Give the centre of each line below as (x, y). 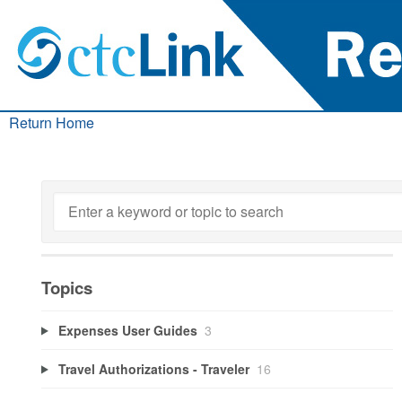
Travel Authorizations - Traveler (153, 368)
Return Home (52, 122)
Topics (67, 288)
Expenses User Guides (127, 330)
